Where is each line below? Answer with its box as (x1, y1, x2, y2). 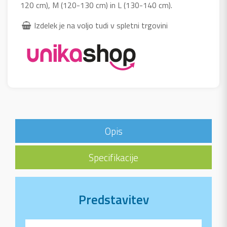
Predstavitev (78, 190, 149, 210)
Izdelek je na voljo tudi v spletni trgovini (34, 19, 168, 32)
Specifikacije (89, 150, 138, 165)
